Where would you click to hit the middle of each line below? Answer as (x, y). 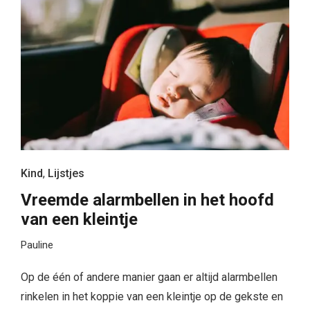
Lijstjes (66, 174)
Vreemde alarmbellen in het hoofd (147, 200)
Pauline (37, 245)
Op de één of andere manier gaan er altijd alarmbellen (149, 277)
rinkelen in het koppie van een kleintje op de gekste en (152, 297)
